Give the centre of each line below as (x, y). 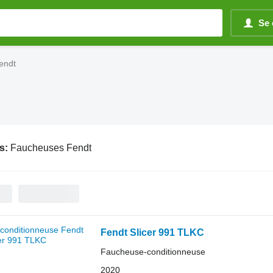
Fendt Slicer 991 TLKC (152, 232)
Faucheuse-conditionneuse (153, 252)
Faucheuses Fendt (51, 147)
